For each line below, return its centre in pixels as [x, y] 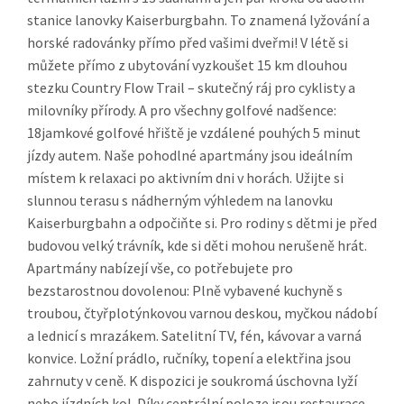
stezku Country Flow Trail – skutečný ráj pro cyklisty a [191, 88]
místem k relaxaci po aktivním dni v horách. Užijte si [185, 178]
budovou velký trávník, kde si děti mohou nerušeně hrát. [197, 246]
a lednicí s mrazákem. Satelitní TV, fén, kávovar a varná [194, 336]
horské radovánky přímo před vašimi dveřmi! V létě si [188, 43]
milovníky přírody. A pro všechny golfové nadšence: [182, 110]
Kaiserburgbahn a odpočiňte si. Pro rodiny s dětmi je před [202, 223]
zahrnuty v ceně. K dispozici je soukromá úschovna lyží [192, 381]
